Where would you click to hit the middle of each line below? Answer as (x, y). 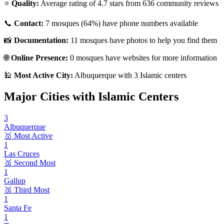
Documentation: (41, 40)
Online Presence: (39, 58)
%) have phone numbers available (145, 23)
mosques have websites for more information (145, 58)
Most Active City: (43, 75)
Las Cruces (22, 154)
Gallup (15, 181)
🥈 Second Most (30, 163)
